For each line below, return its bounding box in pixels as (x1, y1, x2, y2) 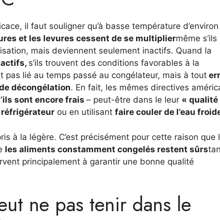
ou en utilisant (55, 107, 115, 117)
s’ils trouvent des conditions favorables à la (28, 58, 199, 68)
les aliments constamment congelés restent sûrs (5, 144, 208, 154)
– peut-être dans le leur (86, 95, 182, 105)
